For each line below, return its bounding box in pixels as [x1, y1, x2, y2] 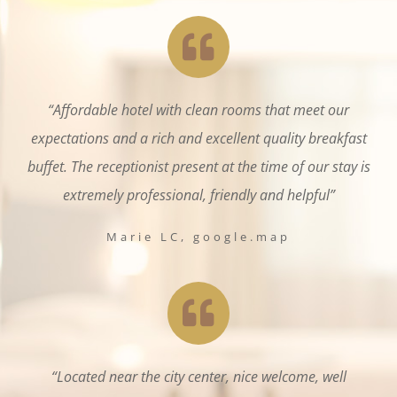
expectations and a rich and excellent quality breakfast [30, 128, 367, 149]
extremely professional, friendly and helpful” [62, 185, 335, 206]
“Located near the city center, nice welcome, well [51, 366, 346, 386]
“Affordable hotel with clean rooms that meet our [48, 100, 349, 121]
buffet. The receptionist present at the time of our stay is [27, 157, 370, 177]
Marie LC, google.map [106, 229, 291, 245]
